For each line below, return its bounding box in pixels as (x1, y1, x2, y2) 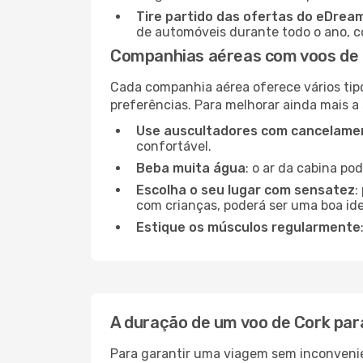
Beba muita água (136, 160, 246, 176)
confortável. (136, 139, 211, 154)
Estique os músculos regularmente (136, 220, 361, 235)
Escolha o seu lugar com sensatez (136, 182, 355, 198)
